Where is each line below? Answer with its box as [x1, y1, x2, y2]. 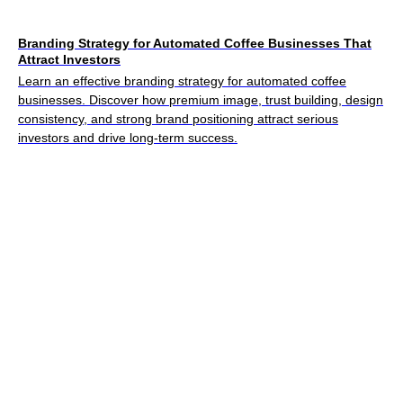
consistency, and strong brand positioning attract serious [18, 111, 338, 126]
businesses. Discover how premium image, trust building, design [18, 92, 383, 107]
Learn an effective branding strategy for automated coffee [18, 73, 346, 88]
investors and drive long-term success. [18, 130, 237, 145]
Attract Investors [18, 51, 121, 67]
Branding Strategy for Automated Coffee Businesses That [18, 35, 372, 50]
